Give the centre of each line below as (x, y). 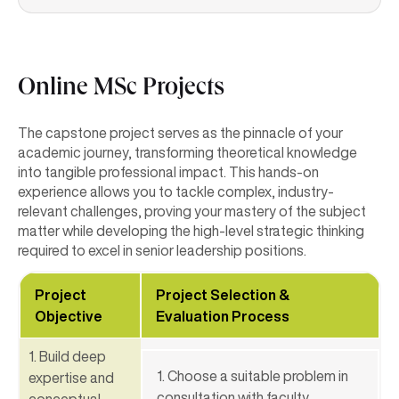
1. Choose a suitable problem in (252, 375)
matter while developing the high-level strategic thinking (191, 230)
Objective (69, 316)
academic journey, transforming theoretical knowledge (187, 152)
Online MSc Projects (121, 90)
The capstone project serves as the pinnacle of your (180, 132)
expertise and (71, 377)
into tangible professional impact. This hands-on (168, 171)
